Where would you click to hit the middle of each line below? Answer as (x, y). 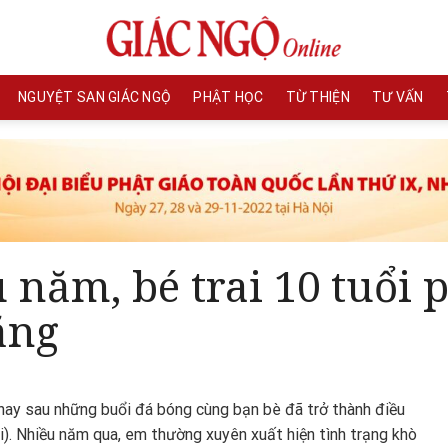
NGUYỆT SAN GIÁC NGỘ (95, 97)
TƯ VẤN (397, 97)
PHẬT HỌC (228, 97)
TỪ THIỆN (317, 97)
